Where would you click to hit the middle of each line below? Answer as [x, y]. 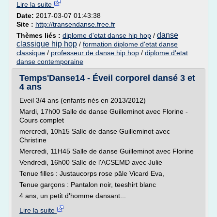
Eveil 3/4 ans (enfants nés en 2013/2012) [83, 100]
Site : [26, 24]
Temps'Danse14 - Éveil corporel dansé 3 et [107, 78]
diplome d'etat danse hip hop [107, 35]
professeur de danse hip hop [95, 53]
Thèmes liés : [39, 35]
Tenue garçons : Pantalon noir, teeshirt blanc [88, 185]
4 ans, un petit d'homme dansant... [73, 196]
